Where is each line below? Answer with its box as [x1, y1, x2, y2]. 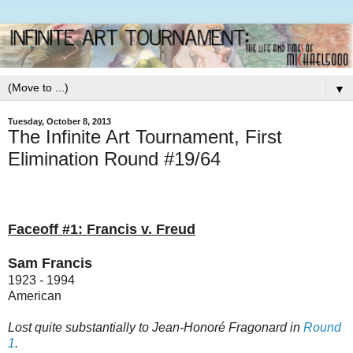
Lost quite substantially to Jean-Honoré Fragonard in [8, 320, 303, 334]
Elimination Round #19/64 [8, 148, 221, 169]
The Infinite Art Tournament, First [8, 126, 282, 147]
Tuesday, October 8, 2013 [8, 117, 111, 126]
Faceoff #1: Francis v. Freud [8, 221, 195, 237]
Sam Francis [8, 255, 92, 271]
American [8, 288, 61, 303]
